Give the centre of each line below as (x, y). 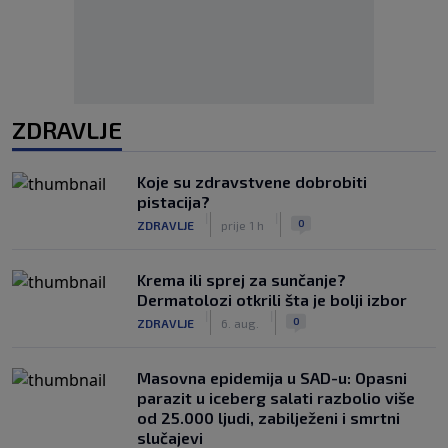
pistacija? (173, 201)
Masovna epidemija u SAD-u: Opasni (272, 377)
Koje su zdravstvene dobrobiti (252, 181)
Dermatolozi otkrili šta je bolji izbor (272, 299)
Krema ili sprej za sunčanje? (241, 279)
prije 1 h (242, 224)
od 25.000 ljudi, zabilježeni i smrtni (268, 417)
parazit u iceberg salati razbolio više (276, 397)
